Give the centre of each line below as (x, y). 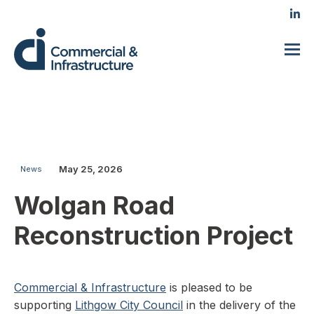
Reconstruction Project (153, 235)
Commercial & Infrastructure (90, 287)
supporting (45, 305)
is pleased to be (209, 287)
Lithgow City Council (129, 305)
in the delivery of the (239, 305)
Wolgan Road (94, 205)
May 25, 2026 (90, 169)
